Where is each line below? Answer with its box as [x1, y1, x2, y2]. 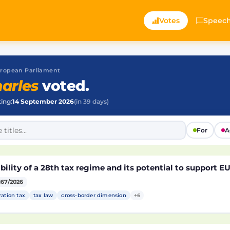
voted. [38, 77, 89, 94]
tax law [33, 192, 53, 199]
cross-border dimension [61, 192, 126, 199]
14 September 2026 [12, 98, 74, 105]
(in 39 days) [74, 98, 109, 105]
